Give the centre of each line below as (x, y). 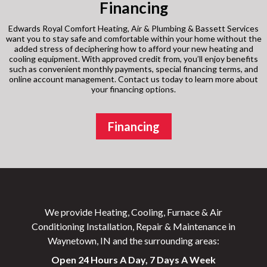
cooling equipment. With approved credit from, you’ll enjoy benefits (133, 59)
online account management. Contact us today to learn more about (133, 79)
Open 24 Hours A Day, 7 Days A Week (133, 260)
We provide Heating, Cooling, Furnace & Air (133, 212)
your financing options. (133, 89)
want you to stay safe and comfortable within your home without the (133, 39)
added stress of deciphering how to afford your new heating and (133, 49)
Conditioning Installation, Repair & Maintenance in (133, 226)
